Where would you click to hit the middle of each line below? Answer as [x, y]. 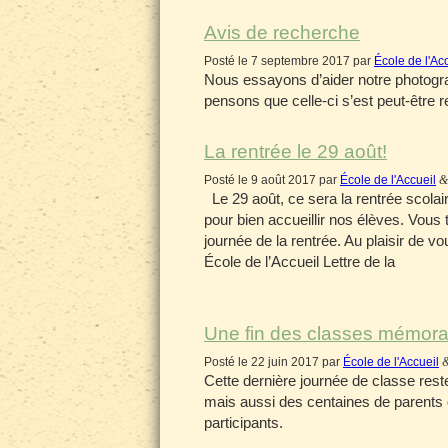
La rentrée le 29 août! [295, 151]
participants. [243, 422]
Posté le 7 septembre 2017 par [289, 61]
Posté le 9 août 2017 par [272, 180]
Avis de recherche [282, 32]
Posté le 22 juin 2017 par [273, 362]
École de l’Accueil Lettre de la [299, 261]
